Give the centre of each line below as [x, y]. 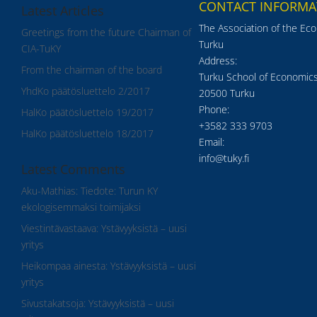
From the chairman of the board [92, 69]
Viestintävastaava [59, 228]
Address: [218, 61]
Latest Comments [73, 169]
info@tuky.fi [224, 158]
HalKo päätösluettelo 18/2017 [87, 133]
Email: [211, 142]
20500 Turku [226, 93]
